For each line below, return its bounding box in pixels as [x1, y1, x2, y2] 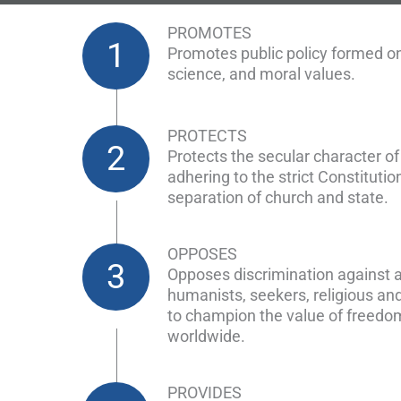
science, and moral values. [167, 64, 355, 83]
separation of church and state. [167, 188, 388, 207]
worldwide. [167, 327, 245, 346]
